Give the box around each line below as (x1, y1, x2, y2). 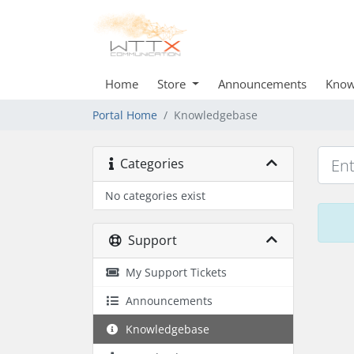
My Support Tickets (119, 265, 227, 280)
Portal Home (92, 107, 157, 122)
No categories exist (105, 188, 205, 203)
